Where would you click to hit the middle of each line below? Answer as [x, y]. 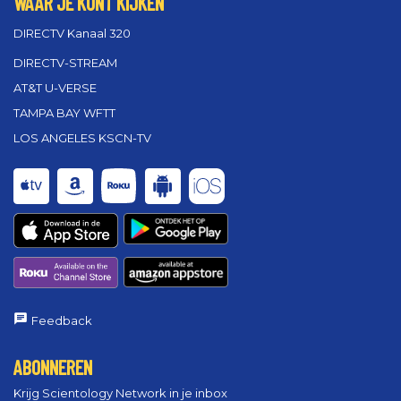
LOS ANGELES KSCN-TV [82, 138]
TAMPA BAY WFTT [64, 113]
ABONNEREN [53, 367]
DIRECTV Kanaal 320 [72, 34]
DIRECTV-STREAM [65, 63]
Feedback [62, 320]
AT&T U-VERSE [55, 88]
